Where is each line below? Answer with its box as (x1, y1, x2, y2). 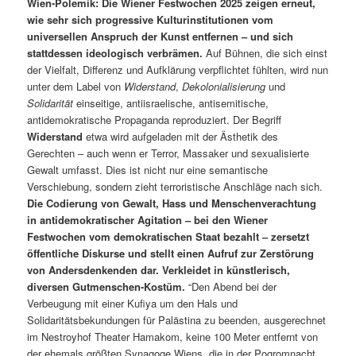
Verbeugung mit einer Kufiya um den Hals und (27, 296, 238, 311)
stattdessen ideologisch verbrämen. (27, 45, 203, 61)
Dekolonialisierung (182, 79, 266, 95)
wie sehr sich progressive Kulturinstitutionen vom (27, 12, 274, 28)
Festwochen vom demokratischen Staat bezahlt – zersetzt (27, 229, 310, 245)
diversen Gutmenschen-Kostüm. (27, 279, 186, 295)
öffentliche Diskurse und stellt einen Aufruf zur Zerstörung (27, 246, 315, 261)
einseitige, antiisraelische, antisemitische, (73, 95, 269, 111)
